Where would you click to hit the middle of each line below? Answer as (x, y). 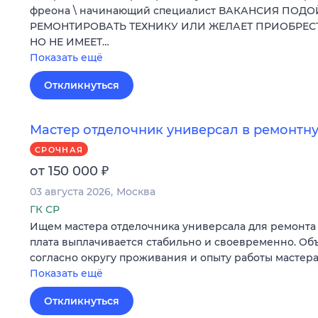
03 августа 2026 (70, 192)
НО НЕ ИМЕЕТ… (70, 42)
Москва (136, 192)
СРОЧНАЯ (59, 149)
